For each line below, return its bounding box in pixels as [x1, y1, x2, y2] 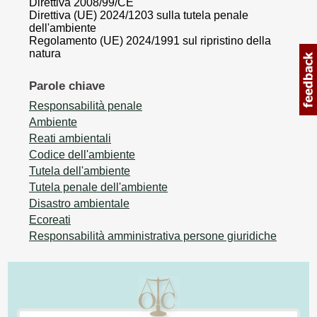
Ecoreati [29, 213, 71, 226]
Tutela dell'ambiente [29, 164, 130, 177]
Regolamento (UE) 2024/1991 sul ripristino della [29, 35, 271, 47]
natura [29, 47, 61, 60]
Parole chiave [29, 79, 105, 93]
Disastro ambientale [29, 197, 129, 209]
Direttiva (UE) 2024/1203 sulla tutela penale [29, 9, 248, 22]
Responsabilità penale [29, 99, 142, 112]
